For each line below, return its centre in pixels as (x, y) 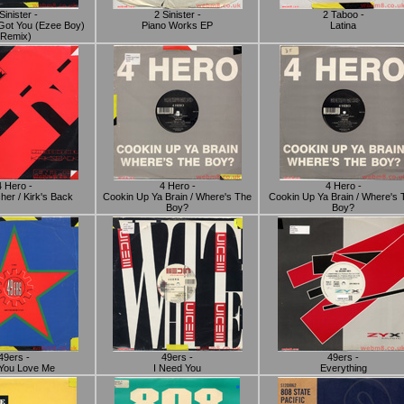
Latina (343, 25)
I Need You (177, 368)
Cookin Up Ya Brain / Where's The (177, 197)
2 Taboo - (343, 14)
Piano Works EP (177, 25)
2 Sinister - (177, 14)
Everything (343, 368)
